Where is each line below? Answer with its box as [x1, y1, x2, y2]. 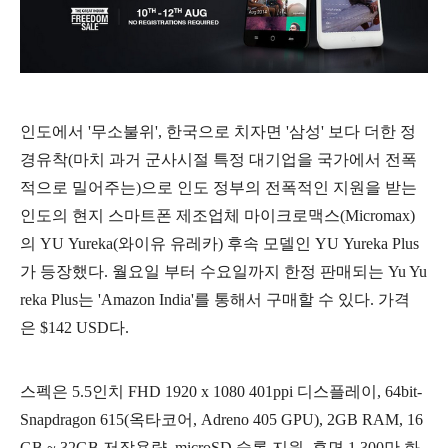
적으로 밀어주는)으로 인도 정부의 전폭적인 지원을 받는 [20, 178, 417, 196]
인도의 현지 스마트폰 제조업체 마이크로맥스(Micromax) [20, 206, 415, 224]
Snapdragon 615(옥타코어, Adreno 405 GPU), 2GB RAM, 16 [20, 410, 423, 428]
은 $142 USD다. [20, 318, 129, 336]
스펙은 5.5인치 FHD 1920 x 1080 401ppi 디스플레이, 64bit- [20, 382, 422, 400]
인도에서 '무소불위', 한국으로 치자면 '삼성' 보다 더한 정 [20, 122, 416, 140]
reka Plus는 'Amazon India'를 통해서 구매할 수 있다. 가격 [20, 290, 410, 308]
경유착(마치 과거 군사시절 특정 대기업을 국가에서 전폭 [20, 150, 417, 168]
